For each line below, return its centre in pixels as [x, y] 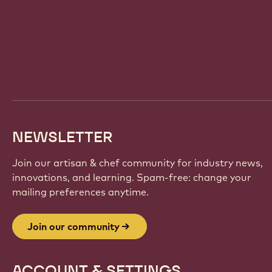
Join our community [73, 227]
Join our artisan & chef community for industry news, [138, 163]
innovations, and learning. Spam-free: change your [132, 178]
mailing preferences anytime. [80, 192]
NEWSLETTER [63, 137]
